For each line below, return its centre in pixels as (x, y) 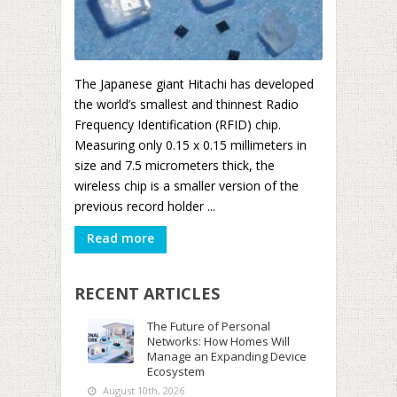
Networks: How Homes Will (218, 341)
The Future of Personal (209, 326)
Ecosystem (176, 371)
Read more (121, 238)
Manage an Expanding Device (227, 356)
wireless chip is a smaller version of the (187, 186)
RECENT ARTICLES (147, 293)
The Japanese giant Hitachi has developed (194, 84)
